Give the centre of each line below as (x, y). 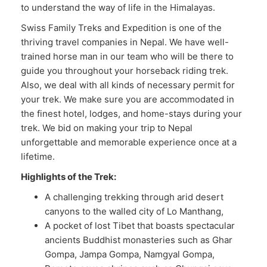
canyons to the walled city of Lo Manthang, (135, 211)
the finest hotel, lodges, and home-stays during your (131, 114)
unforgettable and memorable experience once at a (129, 142)
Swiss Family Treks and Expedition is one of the (121, 28)
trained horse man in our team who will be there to (127, 56)
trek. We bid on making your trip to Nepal (107, 128)
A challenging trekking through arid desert (134, 197)
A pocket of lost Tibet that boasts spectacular (140, 226)
